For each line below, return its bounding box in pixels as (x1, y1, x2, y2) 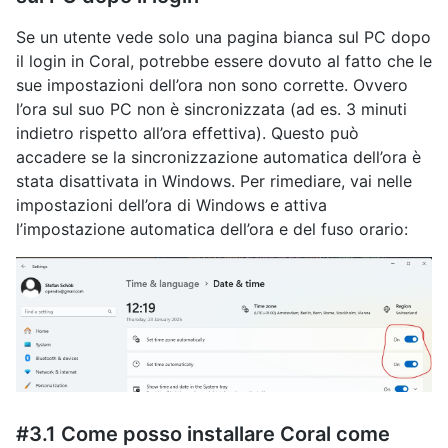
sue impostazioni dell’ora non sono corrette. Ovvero (16, 75, 408, 96)
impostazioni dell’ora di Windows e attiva (16, 195, 327, 216)
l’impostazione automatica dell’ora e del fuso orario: (16, 219, 408, 240)
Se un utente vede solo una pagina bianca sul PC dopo (16, 27, 431, 48)
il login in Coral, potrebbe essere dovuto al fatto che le (16, 51, 432, 72)
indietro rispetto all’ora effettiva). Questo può (16, 123, 359, 144)
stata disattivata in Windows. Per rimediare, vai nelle (16, 171, 412, 192)
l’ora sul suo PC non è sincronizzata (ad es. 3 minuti (16, 99, 407, 120)
